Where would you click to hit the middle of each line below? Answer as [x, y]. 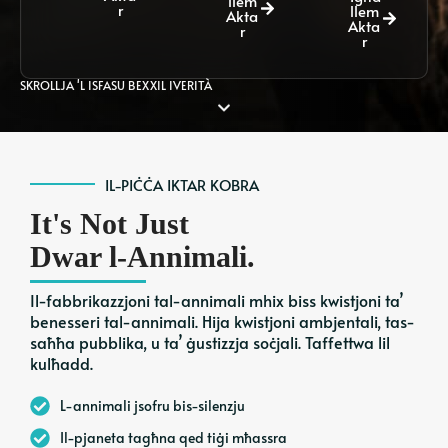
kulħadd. [61, 363]
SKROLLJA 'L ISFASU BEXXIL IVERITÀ [116, 85]
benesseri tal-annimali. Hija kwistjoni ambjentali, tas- [222, 321]
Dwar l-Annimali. [142, 256]
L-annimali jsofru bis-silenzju [152, 405]
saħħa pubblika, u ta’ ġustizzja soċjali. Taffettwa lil [210, 342]
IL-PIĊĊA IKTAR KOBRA [181, 184]
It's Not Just [109, 223]
